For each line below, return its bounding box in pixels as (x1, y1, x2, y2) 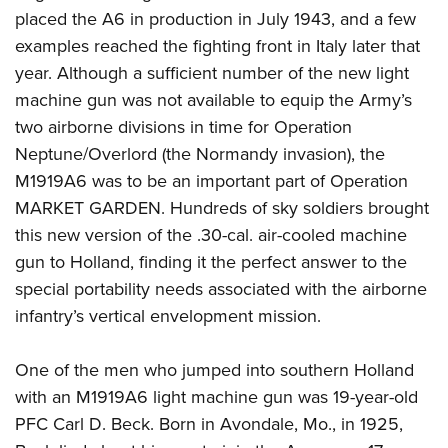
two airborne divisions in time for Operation (15, 114, 352, 140)
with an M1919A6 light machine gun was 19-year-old (15, 384, 418, 410)
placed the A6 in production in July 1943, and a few (15, 6, 416, 32)
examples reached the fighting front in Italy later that (15, 33, 420, 59)
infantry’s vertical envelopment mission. (15, 303, 321, 329)
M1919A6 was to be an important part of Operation (15, 168, 408, 194)
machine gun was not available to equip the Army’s (15, 87, 412, 113)
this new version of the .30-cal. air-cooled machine (15, 222, 407, 248)
